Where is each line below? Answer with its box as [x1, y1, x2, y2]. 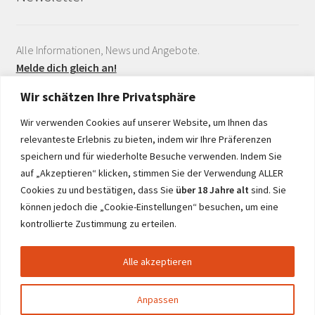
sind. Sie [249, 183, 286, 196]
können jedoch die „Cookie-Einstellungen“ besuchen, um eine [20, 200, 278, 213]
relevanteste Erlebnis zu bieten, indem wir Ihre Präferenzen [20, 132, 271, 146]
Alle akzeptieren [123, 255, 192, 268]
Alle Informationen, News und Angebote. [15, 42, 200, 57]
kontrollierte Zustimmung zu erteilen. [20, 217, 176, 230]
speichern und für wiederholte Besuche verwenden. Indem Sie [20, 149, 282, 162]
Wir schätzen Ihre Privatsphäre [20, 88, 195, 105]
